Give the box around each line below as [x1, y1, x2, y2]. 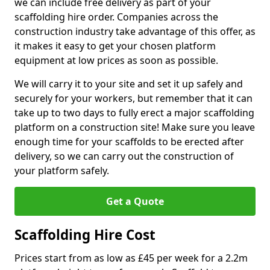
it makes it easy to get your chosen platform [14, 39, 216, 52]
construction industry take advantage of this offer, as [14, 25, 256, 38]
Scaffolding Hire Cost [14, 225, 155, 244]
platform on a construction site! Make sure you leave [14, 121, 255, 134]
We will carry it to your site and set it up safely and [14, 77, 243, 90]
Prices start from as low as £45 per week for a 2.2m [14, 251, 248, 265]
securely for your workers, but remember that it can [14, 92, 253, 105]
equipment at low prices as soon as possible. [14, 54, 221, 67]
